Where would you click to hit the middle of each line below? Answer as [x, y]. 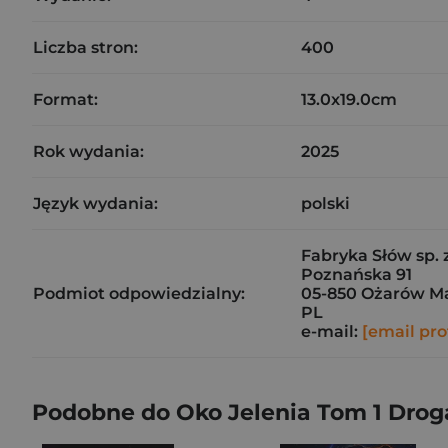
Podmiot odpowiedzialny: [139, 293]
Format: [65, 99]
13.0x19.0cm [349, 99]
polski [325, 203]
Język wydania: [95, 203]
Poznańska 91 [356, 274]
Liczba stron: [85, 47]
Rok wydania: [88, 151]
